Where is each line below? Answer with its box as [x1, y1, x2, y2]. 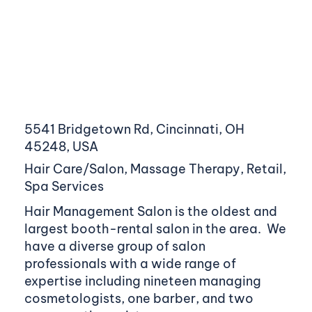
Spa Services [24, 178, 104, 194]
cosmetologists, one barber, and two [24, 290, 253, 306]
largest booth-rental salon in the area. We [24, 220, 286, 237]
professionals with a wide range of [24, 255, 236, 272]
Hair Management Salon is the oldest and [24, 203, 277, 219]
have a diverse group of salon [24, 237, 205, 254]
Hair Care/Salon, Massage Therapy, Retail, [24, 160, 287, 177]
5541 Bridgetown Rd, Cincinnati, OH [24, 120, 244, 137]
